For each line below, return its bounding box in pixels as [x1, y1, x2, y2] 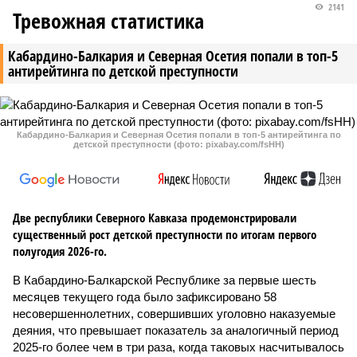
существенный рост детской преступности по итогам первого [13, 226, 316, 242]
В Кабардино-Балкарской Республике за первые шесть [13, 273, 316, 287]
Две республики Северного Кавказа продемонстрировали [13, 210, 296, 226]
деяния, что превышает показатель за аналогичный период [13, 324, 339, 337]
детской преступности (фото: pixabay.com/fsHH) [73, 139, 284, 149]
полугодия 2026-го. [13, 243, 107, 259]
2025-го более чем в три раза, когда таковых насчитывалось [13, 340, 344, 354]
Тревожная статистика [13, 6, 204, 35]
